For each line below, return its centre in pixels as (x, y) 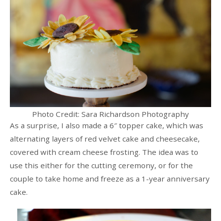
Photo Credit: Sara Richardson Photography (110, 114)
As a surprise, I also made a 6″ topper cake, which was (106, 126)
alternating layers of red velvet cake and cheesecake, (105, 139)
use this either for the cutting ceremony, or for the (101, 166)
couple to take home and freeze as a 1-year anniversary (110, 179)
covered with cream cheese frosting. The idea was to (104, 152)
